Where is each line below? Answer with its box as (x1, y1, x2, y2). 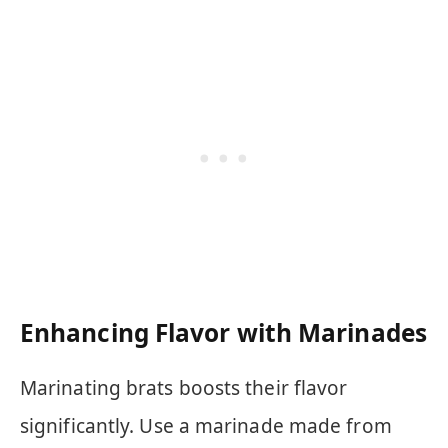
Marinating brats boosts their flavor (20, 375, 348, 402)
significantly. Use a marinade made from (20, 413, 392, 440)
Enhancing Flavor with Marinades (20, 316, 427, 350)
